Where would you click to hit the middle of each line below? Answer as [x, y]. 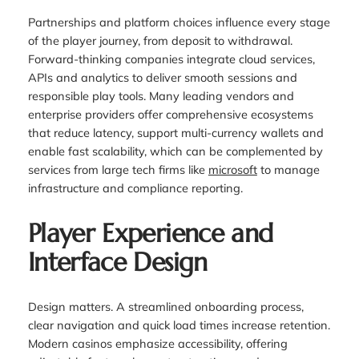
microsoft [232, 170]
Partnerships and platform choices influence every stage [179, 22]
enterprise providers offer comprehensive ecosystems [170, 115]
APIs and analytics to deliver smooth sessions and [162, 78]
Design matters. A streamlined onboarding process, [165, 307]
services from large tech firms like [118, 170]
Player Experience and [150, 233]
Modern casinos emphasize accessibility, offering [157, 344]
